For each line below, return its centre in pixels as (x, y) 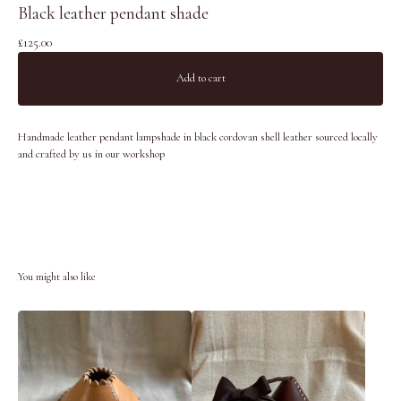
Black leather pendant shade (113, 13)
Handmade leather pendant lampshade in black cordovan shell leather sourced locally (198, 137)
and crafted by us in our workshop (91, 154)
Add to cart (200, 78)
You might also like (57, 277)
